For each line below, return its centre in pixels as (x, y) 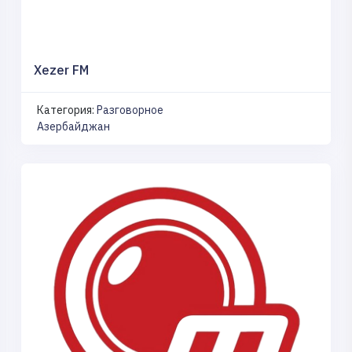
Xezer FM (61, 70)
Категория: (67, 110)
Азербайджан (73, 126)
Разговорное (130, 110)
